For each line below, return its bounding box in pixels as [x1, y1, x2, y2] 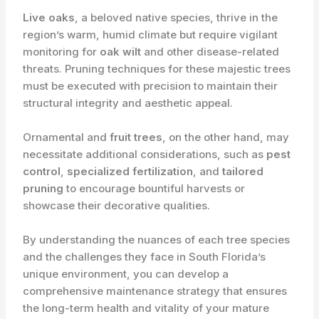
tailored [222, 164, 264, 179]
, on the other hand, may [162, 130, 290, 145]
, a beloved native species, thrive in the [75, 11, 278, 25]
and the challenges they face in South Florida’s [23, 250, 266, 264]
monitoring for [23, 45, 100, 59]
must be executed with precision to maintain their [23, 79, 278, 93]
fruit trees [110, 130, 163, 145]
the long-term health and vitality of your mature [23, 301, 270, 315]
